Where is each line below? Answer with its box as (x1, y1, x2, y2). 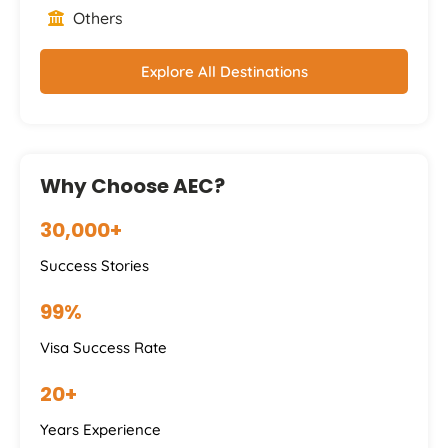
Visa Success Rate (40, 338, 167, 358)
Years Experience (40, 420, 161, 440)
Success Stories (40, 256, 149, 276)
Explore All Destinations (140, 62, 308, 82)
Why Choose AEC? (40, 172, 225, 201)
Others (69, 8, 123, 29)
